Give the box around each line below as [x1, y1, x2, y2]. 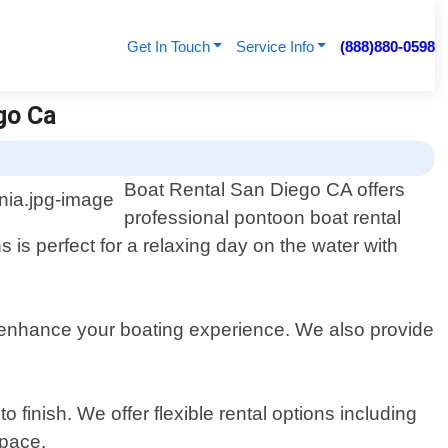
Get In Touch [126, 38, 210, 55]
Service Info [235, 38, 314, 55]
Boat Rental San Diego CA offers [124, 179, 406, 201]
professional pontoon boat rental [124, 207, 402, 229]
